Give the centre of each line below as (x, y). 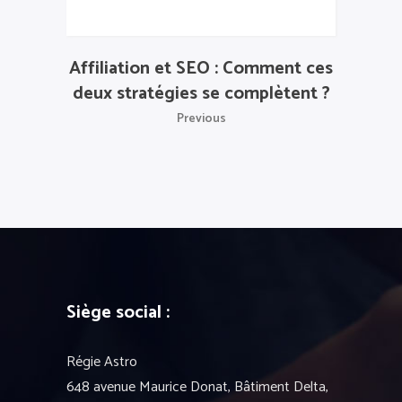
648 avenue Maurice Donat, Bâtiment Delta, (197, 387)
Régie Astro (102, 362)
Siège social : (118, 312)
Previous (201, 118)
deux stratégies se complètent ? (201, 93)
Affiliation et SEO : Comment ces (201, 68)
